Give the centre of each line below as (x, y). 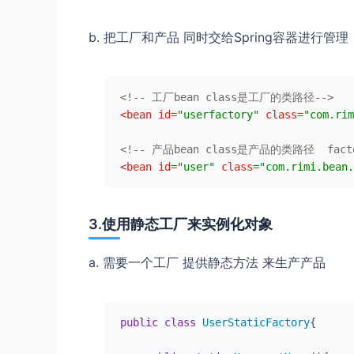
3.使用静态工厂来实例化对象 (181, 224)
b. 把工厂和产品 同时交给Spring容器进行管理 (218, 38)
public (139, 323)
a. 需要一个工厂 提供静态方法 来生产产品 (207, 263)
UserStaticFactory (256, 323)
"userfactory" (218, 115)
